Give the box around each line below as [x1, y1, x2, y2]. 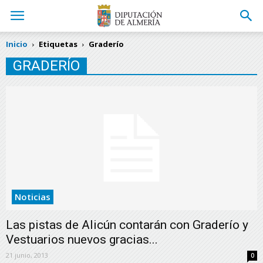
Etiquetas [39, 39, 77, 49]
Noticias [15, 191, 50, 203]
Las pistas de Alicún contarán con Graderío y [6, 218, 248, 232]
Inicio [6, 39, 28, 49]
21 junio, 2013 [6, 251, 48, 260]
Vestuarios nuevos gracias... [6, 232, 158, 247]
